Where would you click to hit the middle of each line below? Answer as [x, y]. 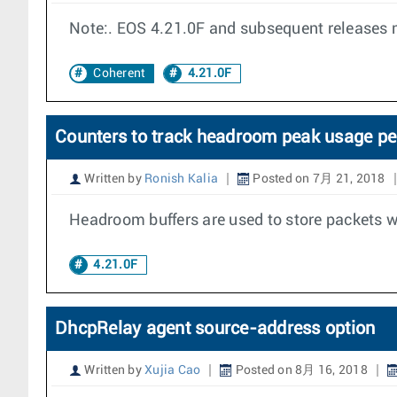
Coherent [119, 74]
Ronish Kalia [181, 179]
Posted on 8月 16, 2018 [300, 370]
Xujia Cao [173, 370]
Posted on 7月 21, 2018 [318, 179]
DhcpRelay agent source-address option [215, 329]
